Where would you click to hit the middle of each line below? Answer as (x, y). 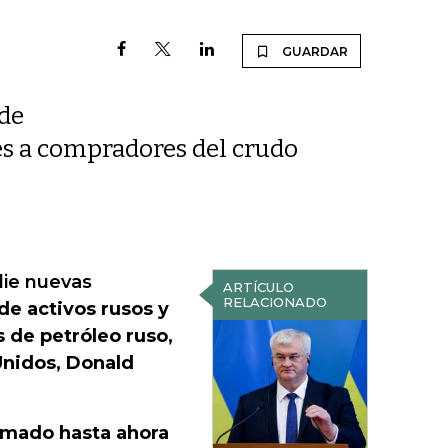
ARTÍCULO (258, 287)
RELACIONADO (274, 302)
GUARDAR (315, 51)
